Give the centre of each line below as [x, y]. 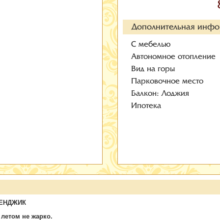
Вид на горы [153, 69]
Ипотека [146, 105]
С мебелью [151, 44]
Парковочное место [167, 81]
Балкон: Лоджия [160, 93]
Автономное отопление [173, 56]
